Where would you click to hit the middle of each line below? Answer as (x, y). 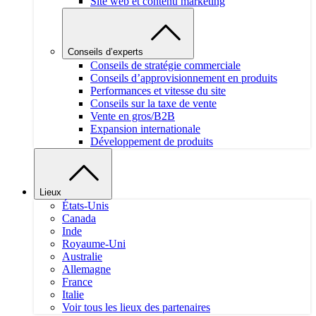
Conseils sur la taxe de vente (153, 104)
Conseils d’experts (105, 52)
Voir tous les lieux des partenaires (136, 308)
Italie (73, 295)
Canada (79, 219)
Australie (82, 257)
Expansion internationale (145, 129)
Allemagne (86, 269)
